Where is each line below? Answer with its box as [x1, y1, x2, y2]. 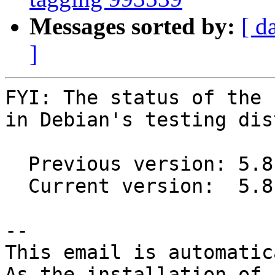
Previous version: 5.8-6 [5, 153, 28, 176]
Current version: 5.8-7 [5, 175, 28, 198]
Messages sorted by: [29, 13, 235, 40]
